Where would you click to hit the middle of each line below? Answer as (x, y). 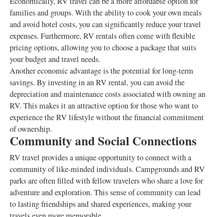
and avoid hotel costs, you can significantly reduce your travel (105, 24)
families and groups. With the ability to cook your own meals (106, 13)
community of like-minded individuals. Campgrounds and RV (107, 169)
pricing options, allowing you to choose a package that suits (103, 47)
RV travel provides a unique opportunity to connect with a (101, 157)
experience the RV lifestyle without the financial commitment (107, 117)
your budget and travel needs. (55, 59)
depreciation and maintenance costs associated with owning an (108, 94)
